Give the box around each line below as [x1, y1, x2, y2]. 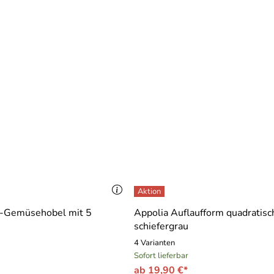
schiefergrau [134, 220, 188, 233]
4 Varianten [134, 237, 175, 248]
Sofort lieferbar [134, 250, 188, 261]
